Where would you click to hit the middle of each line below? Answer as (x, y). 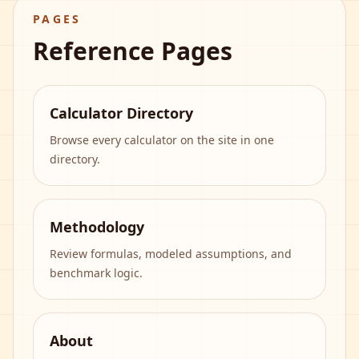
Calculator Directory (121, 113)
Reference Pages (133, 51)
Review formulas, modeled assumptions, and (171, 254)
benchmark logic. (96, 273)
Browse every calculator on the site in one (162, 140)
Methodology (97, 227)
